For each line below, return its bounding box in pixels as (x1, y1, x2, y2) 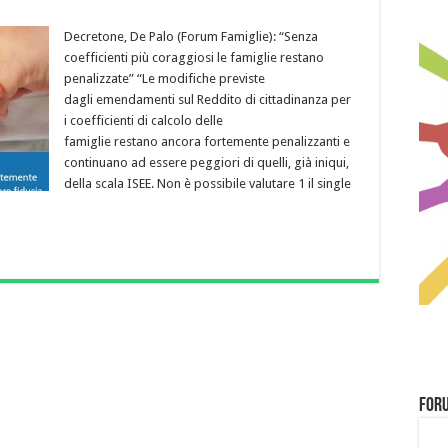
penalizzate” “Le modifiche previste (64, 71, 265, 86)
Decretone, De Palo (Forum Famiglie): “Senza (64, 29, 318, 44)
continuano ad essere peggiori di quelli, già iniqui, (64, 155, 349, 170)
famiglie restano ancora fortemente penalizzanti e (64, 134, 350, 149)
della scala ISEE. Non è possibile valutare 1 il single (64, 176, 351, 191)
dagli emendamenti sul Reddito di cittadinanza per (64, 92, 351, 107)
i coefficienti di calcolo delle (64, 113, 223, 128)
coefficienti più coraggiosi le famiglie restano (64, 50, 324, 65)
